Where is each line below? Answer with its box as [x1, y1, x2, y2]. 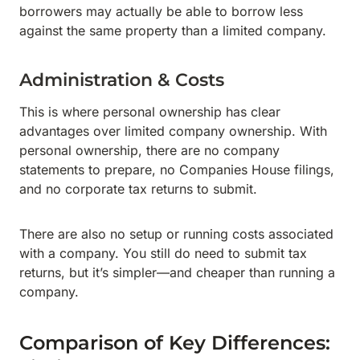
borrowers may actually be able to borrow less [19, 3, 303, 19]
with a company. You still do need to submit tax [19, 245, 307, 261]
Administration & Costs [19, 69, 224, 91]
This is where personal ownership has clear [19, 104, 280, 120]
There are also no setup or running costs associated [19, 226, 333, 242]
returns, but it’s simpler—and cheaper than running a [19, 264, 335, 280]
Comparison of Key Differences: [19, 331, 330, 354]
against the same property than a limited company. [19, 22, 326, 39]
